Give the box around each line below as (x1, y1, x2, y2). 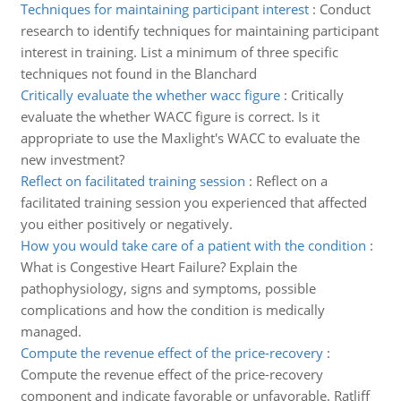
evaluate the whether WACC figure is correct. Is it (20, 107, 320, 125)
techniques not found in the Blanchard (20, 64, 257, 82)
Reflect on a (255, 172, 328, 190)
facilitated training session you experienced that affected (20, 193, 367, 211)
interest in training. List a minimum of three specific (20, 43, 338, 61)
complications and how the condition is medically (20, 301, 325, 319)
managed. (20, 322, 81, 340)
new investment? (20, 150, 124, 168)
